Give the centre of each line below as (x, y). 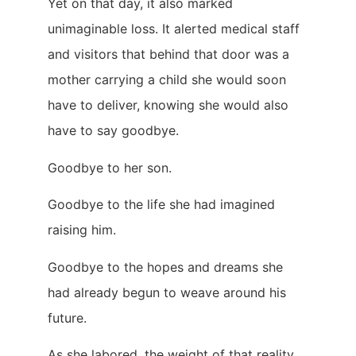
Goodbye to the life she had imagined (161, 205)
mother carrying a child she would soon (167, 80)
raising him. (82, 230)
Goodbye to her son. (110, 167)
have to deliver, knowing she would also (168, 105)
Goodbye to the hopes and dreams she (165, 267)
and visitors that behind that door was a (168, 54)
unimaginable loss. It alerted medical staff (174, 29)
